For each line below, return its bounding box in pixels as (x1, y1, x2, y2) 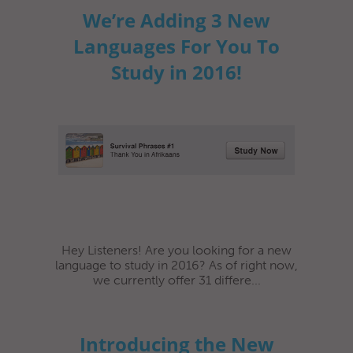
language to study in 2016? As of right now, (55, 257, 298, 273)
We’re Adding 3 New (83, 6, 270, 33)
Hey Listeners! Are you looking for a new (61, 242, 292, 258)
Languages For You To (73, 32, 280, 59)
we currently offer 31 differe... (92, 272, 261, 288)
